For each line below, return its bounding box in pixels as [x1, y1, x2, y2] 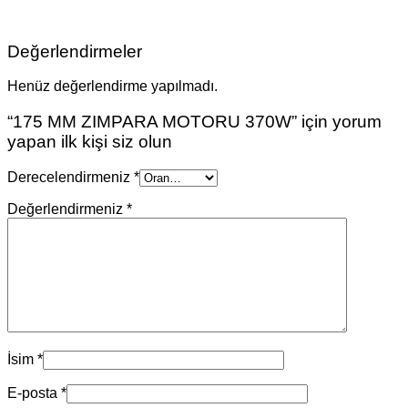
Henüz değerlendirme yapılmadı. [7, 78, 218, 95]
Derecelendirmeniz [7, 168, 134, 185]
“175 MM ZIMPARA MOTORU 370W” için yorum [7, 112, 382, 132]
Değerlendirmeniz [7, 200, 127, 217]
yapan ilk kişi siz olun [7, 132, 172, 152]
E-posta [7, 384, 61, 401]
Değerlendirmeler [7, 41, 142, 61]
